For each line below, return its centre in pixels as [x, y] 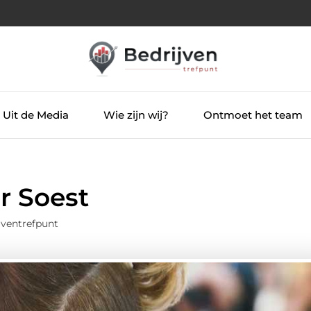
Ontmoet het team [253, 115]
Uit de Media [35, 115]
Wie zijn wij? [136, 115]
